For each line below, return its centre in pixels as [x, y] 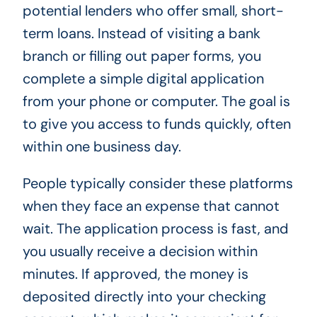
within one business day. [102, 146]
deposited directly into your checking [144, 296]
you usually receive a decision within [140, 251]
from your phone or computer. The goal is [156, 101]
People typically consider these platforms [157, 183]
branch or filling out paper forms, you [142, 56]
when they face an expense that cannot [151, 206]
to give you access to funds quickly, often [156, 123]
